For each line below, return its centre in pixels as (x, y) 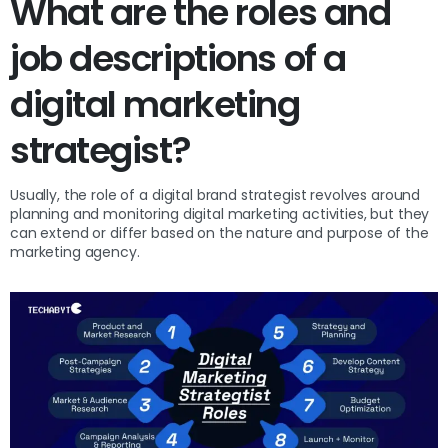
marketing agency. (77, 252)
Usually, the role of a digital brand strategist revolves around (215, 195)
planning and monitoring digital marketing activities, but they (220, 214)
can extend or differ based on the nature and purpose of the (219, 233)
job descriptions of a (178, 59)
